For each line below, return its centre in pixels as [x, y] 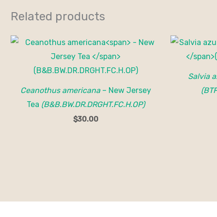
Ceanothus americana [60, 91]
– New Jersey [126, 91]
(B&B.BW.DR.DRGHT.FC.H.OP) [93, 105]
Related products [58, 16]
